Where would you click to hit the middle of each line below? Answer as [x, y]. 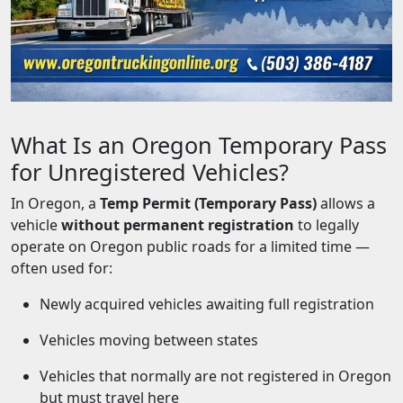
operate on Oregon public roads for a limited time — [190, 246]
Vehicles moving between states [149, 340]
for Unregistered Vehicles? [150, 172]
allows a [346, 203]
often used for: [62, 268]
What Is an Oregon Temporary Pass [199, 145]
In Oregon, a [55, 203]
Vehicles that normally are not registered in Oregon [215, 376]
